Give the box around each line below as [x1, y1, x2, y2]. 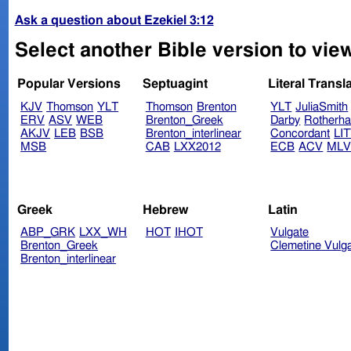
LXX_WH [79, 226, 128, 239]
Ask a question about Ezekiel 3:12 [14, 13, 214, 27]
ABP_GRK [20, 226, 76, 239]
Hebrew [142, 203, 189, 216]
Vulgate [270, 226, 309, 239]
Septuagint [142, 78, 208, 91]
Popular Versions [17, 78, 121, 91]
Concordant [270, 128, 331, 140]
